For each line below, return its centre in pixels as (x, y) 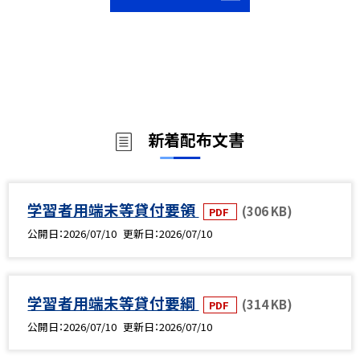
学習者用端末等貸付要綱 (113, 302)
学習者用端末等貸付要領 (113, 209)
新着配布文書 (196, 139)
